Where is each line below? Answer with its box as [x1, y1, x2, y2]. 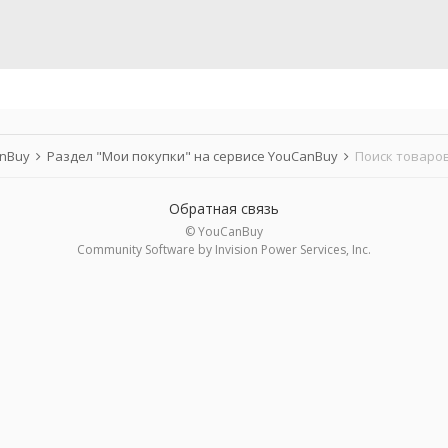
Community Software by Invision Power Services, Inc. [77, 240, 371, 258]
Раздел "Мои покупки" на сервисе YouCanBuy [47, 147, 341, 165]
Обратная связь [169, 198, 279, 218]
